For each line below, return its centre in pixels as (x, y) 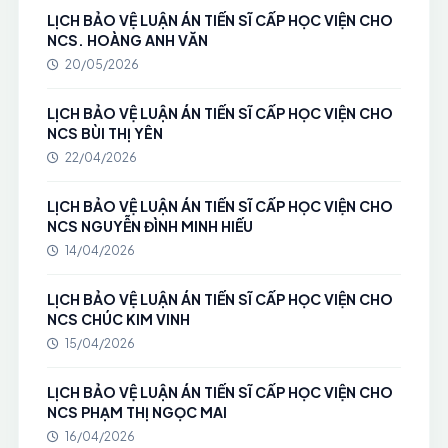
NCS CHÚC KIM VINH (118, 319)
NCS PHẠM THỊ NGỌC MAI (136, 412)
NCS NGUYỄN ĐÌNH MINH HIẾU (149, 226)
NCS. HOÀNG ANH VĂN (127, 40)
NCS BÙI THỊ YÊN (104, 133)
